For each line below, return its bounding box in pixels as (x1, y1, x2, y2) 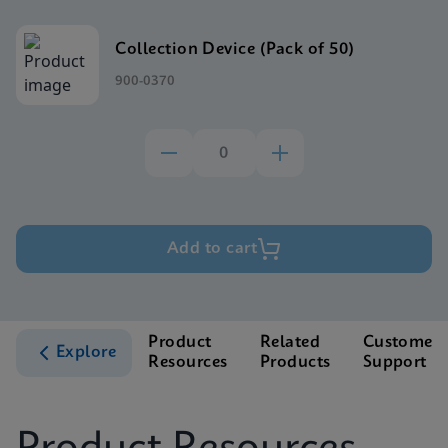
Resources (148, 354, 228, 371)
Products (259, 354, 331, 371)
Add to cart (166, 240, 258, 257)
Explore (56, 344, 117, 361)
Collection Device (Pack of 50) (115, 40, 355, 58)
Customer (362, 334, 440, 351)
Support (362, 354, 427, 371)
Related (259, 334, 321, 351)
